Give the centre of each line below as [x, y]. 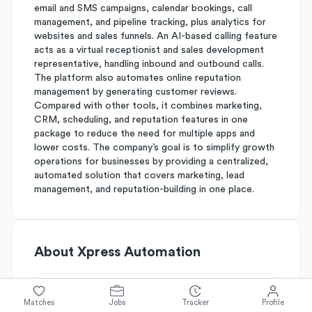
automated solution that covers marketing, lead [139, 175]
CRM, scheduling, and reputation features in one [141, 120]
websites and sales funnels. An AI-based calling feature [156, 36]
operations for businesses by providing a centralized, [151, 162]
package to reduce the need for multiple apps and [145, 134]
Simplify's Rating [91, 296]
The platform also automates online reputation [138, 78]
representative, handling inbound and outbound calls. [149, 64]
